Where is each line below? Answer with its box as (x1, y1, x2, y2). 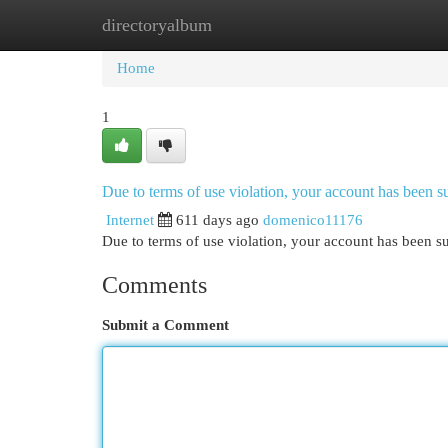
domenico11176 (263, 212, 363, 228)
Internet (106, 212, 154, 228)
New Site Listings (200, 17, 309, 33)
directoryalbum (102, 15, 212, 35)
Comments (102, 272, 207, 298)
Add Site (339, 17, 393, 33)
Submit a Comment (102, 317, 229, 333)
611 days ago (176, 212, 259, 228)
